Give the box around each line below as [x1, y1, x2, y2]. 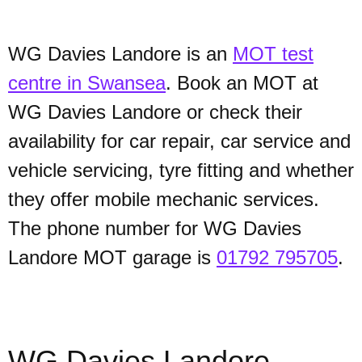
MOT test [233, 43, 314, 65]
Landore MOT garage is [8, 246, 217, 268]
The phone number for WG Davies [8, 217, 301, 239]
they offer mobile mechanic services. [8, 188, 319, 210]
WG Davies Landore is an [8, 43, 233, 65]
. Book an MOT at [166, 72, 318, 94]
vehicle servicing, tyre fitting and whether [8, 159, 354, 181]
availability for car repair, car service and [8, 130, 351, 152]
